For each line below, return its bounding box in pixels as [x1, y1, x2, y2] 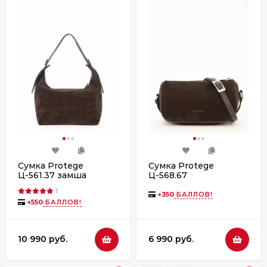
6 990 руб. [148, 234, 194, 245]
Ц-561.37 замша [18, 169, 86, 181]
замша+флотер [148, 179, 216, 190]
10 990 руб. [18, 234, 67, 245]
